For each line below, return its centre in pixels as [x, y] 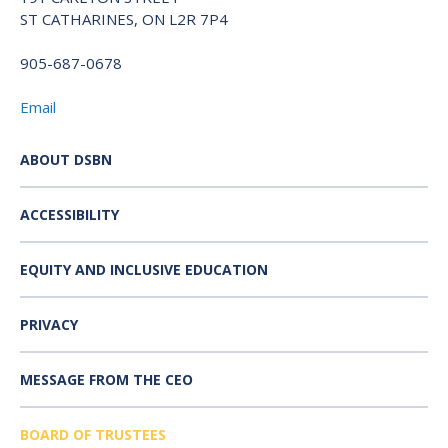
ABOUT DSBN [66, 159]
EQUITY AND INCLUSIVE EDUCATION [144, 269]
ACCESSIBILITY [69, 214]
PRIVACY [49, 324]
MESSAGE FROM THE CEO [106, 379]
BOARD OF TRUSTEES [93, 434]
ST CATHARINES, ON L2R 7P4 [124, 18]
